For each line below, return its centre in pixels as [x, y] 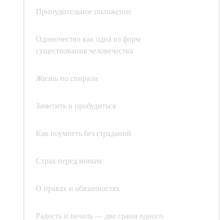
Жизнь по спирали [67, 78]
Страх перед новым [69, 160]
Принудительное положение [84, 11]
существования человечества [84, 50]
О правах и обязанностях [78, 188]
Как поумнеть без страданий [83, 133]
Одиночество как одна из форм [88, 39]
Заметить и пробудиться [76, 105]
